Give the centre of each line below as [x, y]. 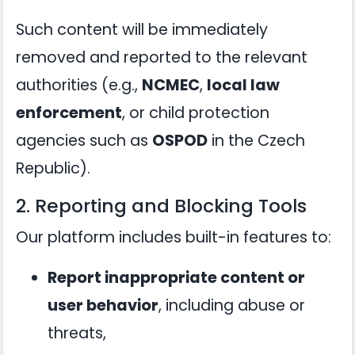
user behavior [103, 305]
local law [243, 85]
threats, [77, 333]
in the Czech [256, 141]
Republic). [53, 168]
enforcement [69, 113]
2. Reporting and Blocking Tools [161, 206]
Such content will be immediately [142, 30]
